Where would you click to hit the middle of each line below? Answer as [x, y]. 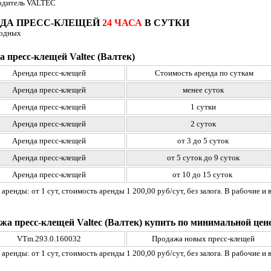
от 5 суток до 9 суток [203, 157]
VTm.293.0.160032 [49, 238]
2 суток [203, 123]
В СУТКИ [166, 22]
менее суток [203, 90]
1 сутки [203, 106]
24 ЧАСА [122, 22]
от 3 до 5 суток [203, 140]
